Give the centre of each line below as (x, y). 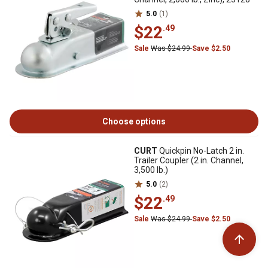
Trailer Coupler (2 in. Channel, (189, 160)
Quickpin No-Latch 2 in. (201, 151)
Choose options (134, 121)
